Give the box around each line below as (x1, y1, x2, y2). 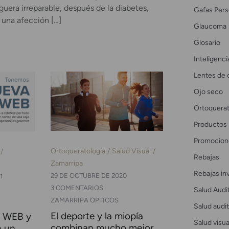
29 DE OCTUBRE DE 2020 (50, 172, 127, 180)
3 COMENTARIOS (50, 184, 103, 192)
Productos (193, 119, 227, 129)
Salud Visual (111, 146, 151, 156)
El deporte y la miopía (50, 210, 143, 222)
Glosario (193, 37, 220, 47)
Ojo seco (193, 86, 223, 96)
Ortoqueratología (50, 146, 105, 156)
